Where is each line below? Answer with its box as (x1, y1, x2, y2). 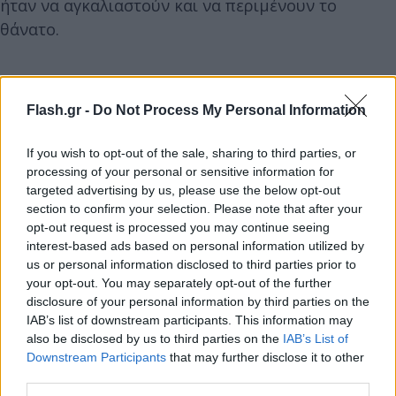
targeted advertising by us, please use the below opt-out (27, 182, 340, 197)
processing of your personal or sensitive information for (27, 164, 334, 179)
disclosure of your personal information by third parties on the (27, 293, 369, 308)
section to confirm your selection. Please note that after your (27, 201, 362, 216)
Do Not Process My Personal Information (93, 102, 366, 118)
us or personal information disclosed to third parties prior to (27, 256, 356, 271)
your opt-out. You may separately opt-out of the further (27, 275, 331, 290)
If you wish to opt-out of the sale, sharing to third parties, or (27, 145, 356, 160)
